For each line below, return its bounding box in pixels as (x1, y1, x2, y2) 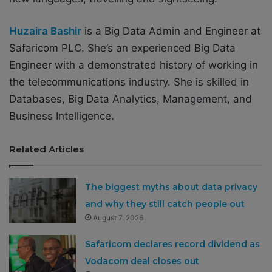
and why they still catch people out (85, 198, 245, 209)
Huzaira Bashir (9, 24, 81, 37)
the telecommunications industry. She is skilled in (9, 75, 249, 88)
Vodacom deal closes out (85, 255, 200, 267)
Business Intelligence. (9, 109, 114, 122)
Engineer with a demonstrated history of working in (9, 58, 258, 71)
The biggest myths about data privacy (85, 181, 258, 192)
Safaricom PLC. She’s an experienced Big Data (9, 41, 236, 54)
